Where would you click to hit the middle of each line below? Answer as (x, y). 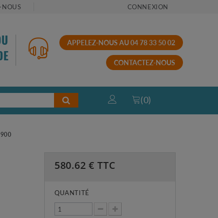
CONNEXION (148, 7)
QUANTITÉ (72, 192)
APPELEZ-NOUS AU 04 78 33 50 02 (121, 42)
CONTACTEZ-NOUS (144, 62)
